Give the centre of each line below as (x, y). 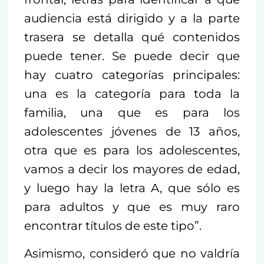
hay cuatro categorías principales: (132, 75)
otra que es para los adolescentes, (132, 151)
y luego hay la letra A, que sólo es (132, 188)
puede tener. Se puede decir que (132, 56)
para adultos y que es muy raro (132, 207)
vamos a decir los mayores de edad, (132, 169)
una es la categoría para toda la (132, 94)
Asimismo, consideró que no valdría (132, 254)
